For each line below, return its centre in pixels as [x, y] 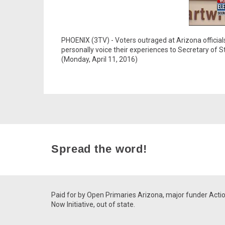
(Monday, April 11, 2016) [99, 60]
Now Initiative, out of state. [93, 205]
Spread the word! [99, 149]
